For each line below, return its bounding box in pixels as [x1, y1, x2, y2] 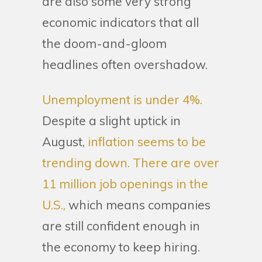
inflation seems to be [85, 133, 206, 149]
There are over [133, 154, 219, 170]
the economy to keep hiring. [42, 239, 200, 254]
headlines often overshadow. [42, 56, 208, 72]
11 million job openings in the [42, 175, 208, 191]
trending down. [42, 154, 130, 170]
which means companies [65, 196, 211, 212]
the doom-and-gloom [42, 35, 167, 51]
